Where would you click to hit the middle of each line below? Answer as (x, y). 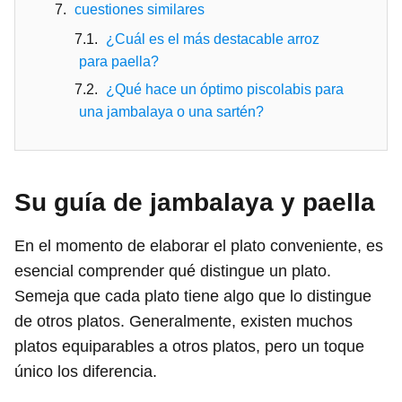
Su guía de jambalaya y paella (195, 202)
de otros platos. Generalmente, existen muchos (184, 321)
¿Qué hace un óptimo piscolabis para (225, 89)
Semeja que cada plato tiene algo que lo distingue (193, 296)
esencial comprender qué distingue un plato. (173, 271)
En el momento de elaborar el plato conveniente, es (199, 245)
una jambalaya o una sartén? (171, 111)
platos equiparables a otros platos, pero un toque (189, 346)
